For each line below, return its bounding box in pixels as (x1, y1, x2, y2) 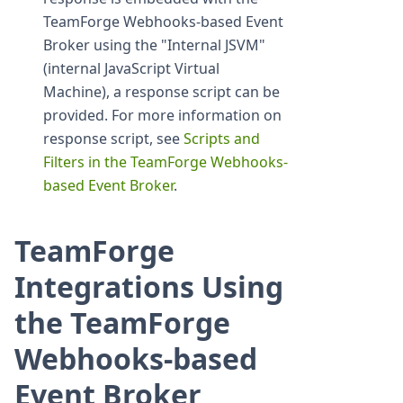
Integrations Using (14, 266, 283, 306)
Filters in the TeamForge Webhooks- (43, 151, 288, 172)
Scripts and (184, 128, 260, 148)
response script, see (43, 128, 184, 148)
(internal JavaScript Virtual (43, 58, 219, 78)
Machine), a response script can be (43, 81, 280, 102)
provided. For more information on (43, 104, 282, 125)
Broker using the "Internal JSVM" (43, 34, 265, 55)
